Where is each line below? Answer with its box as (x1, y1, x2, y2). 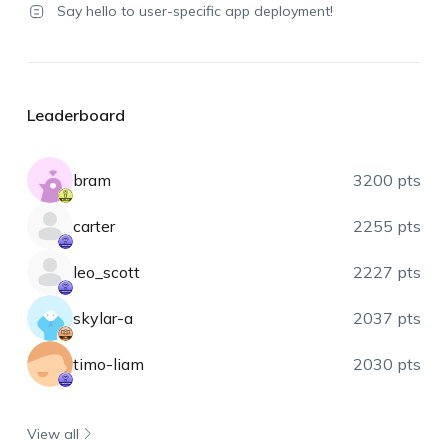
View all (26, 424, 79, 443)
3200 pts (353, 170, 422, 190)
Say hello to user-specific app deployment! (56, 2, 333, 20)
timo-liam (72, 354, 144, 374)
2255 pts (353, 216, 422, 236)
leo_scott (72, 262, 140, 282)
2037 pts (353, 308, 422, 328)
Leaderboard (26, 105, 125, 125)
